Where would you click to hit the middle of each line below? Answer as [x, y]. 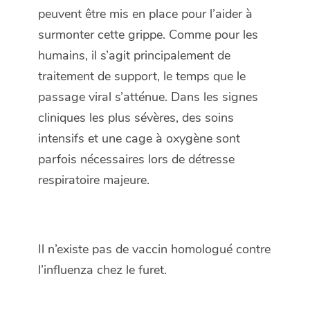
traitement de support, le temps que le [142, 76]
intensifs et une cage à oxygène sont [139, 139]
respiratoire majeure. [94, 180]
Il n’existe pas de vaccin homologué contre [154, 249]
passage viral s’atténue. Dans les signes [148, 97]
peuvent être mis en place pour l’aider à [145, 14]
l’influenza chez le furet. [104, 270]
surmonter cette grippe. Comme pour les [148, 35]
